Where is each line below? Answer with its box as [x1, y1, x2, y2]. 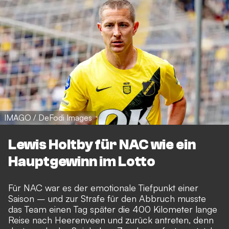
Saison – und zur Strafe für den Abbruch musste [8, 192, 206, 204]
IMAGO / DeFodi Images [4, 112, 92, 123]
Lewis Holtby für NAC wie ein [8, 136, 196, 153]
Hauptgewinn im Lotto [8, 153, 155, 170]
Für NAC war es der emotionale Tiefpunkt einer [8, 181, 198, 193]
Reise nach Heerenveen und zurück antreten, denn [8, 214, 214, 225]
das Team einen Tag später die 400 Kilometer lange [8, 203, 217, 215]
